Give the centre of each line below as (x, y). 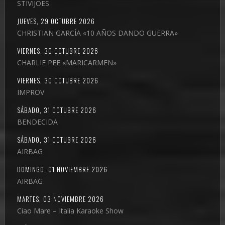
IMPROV (30, 92)
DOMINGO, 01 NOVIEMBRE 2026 (62, 169)
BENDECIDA (37, 122)
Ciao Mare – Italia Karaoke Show (70, 210)
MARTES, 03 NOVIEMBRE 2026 (60, 199)
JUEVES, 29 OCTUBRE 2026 (56, 21)
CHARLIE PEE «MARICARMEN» (67, 62)
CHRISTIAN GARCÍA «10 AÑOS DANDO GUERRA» (97, 33)
